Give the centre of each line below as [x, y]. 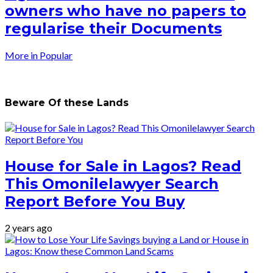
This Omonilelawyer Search [112, 183]
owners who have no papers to [126, 11]
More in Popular [39, 55]
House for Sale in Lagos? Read [123, 166]
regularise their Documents [113, 29]
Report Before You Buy [95, 201]
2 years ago [29, 228]
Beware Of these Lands [67, 103]
